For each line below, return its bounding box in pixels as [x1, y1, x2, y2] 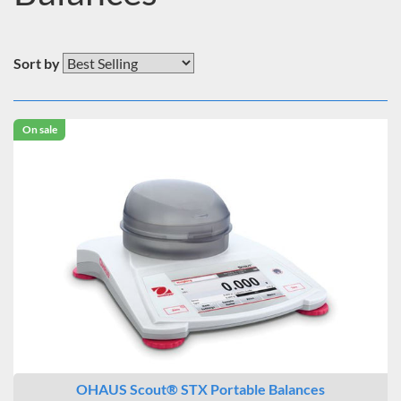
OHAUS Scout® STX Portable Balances [76, 380, 325, 397]
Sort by [13, 55, 60, 72]
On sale [21, 123, 57, 136]
